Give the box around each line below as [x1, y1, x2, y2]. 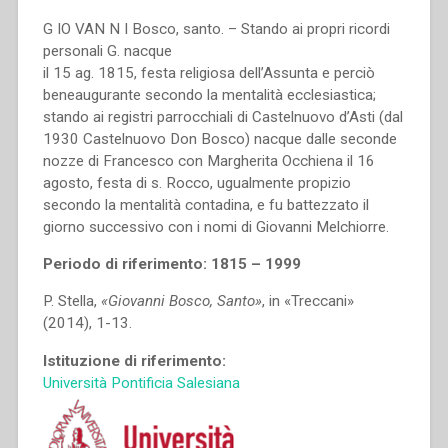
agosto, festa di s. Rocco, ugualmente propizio [42, 174, 351, 193]
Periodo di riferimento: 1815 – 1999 [42, 255, 301, 274]
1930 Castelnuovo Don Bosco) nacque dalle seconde [42, 130, 397, 149]
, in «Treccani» [261, 292, 354, 311]
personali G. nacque [42, 42, 172, 61]
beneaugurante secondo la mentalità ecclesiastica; [42, 86, 376, 105]
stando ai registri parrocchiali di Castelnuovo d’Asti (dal [42, 108, 403, 127]
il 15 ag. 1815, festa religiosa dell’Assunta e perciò [42, 64, 375, 83]
